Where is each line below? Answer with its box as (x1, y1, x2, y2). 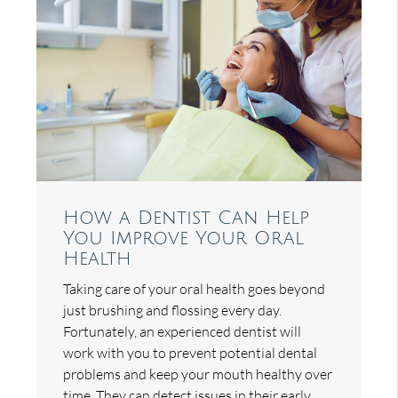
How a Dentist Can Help (63, 207, 310, 228)
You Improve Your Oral (63, 227, 305, 249)
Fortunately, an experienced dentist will (63, 322, 302, 340)
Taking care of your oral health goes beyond (63, 279, 326, 298)
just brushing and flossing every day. (63, 300, 283, 319)
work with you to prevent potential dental (63, 343, 318, 362)
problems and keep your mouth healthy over (63, 364, 333, 383)
